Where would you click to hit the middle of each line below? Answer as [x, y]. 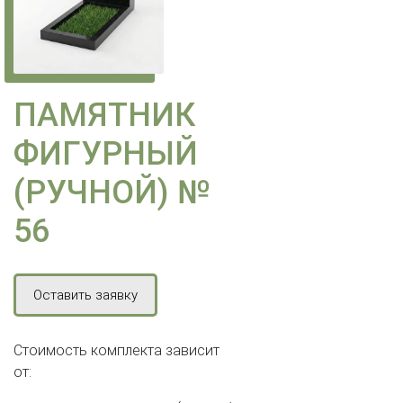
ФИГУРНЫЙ [106, 153]
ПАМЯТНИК [104, 115]
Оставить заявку [85, 295]
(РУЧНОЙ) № [112, 192]
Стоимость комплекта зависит [116, 350]
